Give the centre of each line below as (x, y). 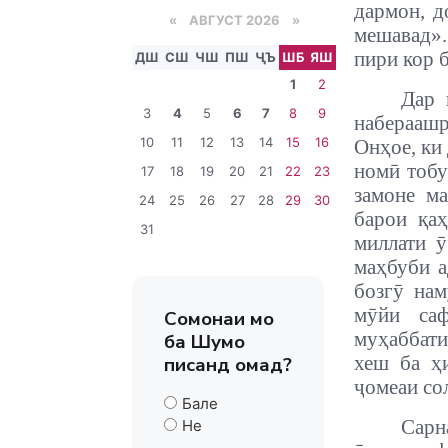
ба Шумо (204, 342)
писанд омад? (228, 365)
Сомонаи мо (219, 319)
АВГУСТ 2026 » (238, 20)
